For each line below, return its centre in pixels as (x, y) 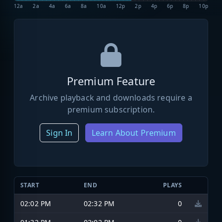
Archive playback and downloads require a (111, 97)
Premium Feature (111, 81)
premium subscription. (111, 109)
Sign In (59, 133)
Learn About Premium (134, 133)
